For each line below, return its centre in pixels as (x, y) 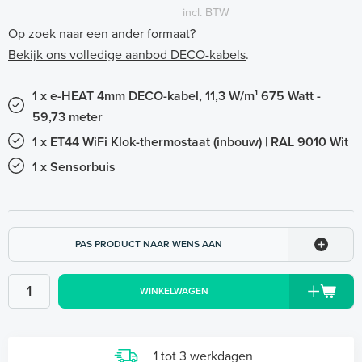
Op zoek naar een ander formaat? (102, 34)
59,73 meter (67, 117)
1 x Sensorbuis (74, 167)
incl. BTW (206, 13)
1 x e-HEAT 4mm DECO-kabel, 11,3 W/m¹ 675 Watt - (177, 96)
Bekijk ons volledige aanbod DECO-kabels (127, 55)
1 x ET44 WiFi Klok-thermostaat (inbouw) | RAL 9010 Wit (190, 142)
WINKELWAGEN (174, 291)
